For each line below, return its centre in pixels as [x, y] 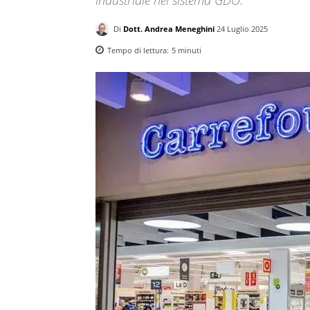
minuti [189, 50]
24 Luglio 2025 [242, 28]
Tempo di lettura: [139, 50]
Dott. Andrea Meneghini [169, 28]
